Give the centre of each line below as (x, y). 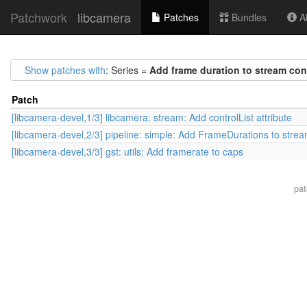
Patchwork (39, 17)
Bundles (248, 17)
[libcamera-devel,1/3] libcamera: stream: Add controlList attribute (152, 117)
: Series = (127, 70)
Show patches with (65, 70)
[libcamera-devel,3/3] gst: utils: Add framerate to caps (127, 151)
